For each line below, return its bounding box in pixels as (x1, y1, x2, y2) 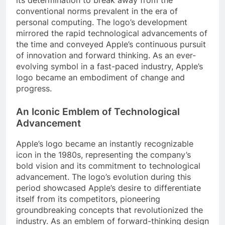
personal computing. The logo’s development (16, 17, 187, 27)
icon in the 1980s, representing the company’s (16, 150, 191, 160)
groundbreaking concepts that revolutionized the (16, 205, 203, 215)
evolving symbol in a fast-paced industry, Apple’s (16, 61, 203, 71)
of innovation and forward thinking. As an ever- (16, 50, 196, 60)
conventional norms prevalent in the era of (16, 6, 178, 16)
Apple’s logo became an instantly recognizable (16, 139, 193, 149)
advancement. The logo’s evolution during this (16, 172, 191, 182)
